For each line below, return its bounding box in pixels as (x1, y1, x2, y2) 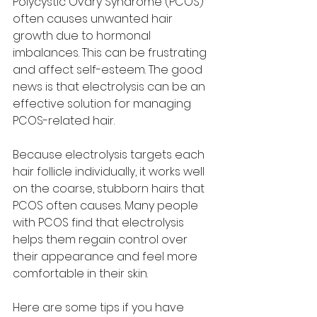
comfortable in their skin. (13, 265, 148, 282)
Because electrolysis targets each (13, 146, 207, 163)
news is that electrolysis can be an (13, 78, 208, 95)
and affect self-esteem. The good (13, 61, 205, 78)
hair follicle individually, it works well (13, 163, 207, 180)
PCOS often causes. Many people (13, 197, 201, 214)
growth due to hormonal (13, 27, 154, 44)
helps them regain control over (13, 231, 190, 248)
